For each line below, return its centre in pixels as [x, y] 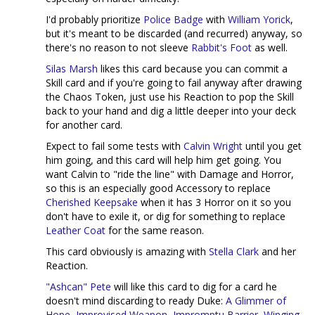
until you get [272, 146]
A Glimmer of [256, 301]
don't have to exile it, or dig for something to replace [166, 217]
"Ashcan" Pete [78, 287]
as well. [270, 48]
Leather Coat [76, 231]
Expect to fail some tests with [115, 146]
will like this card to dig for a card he [194, 287]
